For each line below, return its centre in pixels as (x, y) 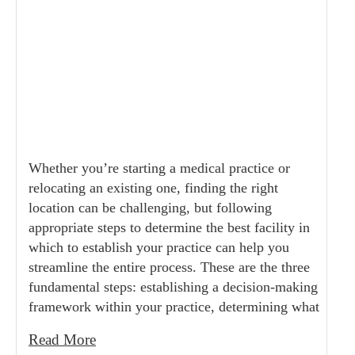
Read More (62, 340)
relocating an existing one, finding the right (153, 188)
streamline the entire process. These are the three (169, 267)
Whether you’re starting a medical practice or (159, 168)
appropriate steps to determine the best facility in (169, 227)
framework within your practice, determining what (174, 307)
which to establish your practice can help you (159, 247)
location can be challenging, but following (150, 208)
